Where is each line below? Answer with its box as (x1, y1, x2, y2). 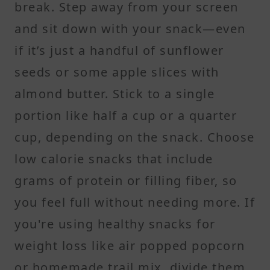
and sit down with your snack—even (14, 20, 246, 37)
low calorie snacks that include (14, 150, 213, 167)
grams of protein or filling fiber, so (14, 172, 237, 189)
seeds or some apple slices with (14, 63, 219, 80)
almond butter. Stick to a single (14, 85, 215, 102)
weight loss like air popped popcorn (14, 237, 245, 254)
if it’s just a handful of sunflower (14, 42, 224, 58)
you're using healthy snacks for (14, 215, 216, 232)
